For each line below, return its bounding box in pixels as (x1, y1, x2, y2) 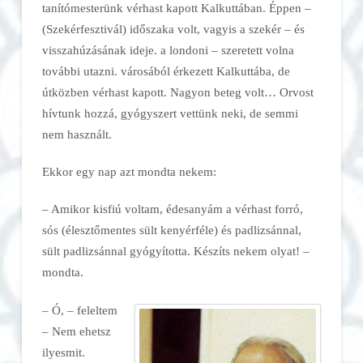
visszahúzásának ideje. (41, 42, 160, 57)
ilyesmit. (41, 344, 85, 359)
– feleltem (66, 302, 117, 317)
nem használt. (41, 126, 112, 141)
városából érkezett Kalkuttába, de (120, 63, 290, 78)
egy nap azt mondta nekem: (75, 164, 216, 179)
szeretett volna (217, 42, 294, 57)
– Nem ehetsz (41, 323, 111, 338)
